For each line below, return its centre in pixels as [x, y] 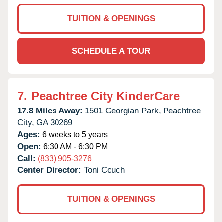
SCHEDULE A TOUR [111, 51]
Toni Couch [104, 170]
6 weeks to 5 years [74, 134]
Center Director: [51, 170]
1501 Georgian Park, [123, 111]
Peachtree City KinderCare [106, 96]
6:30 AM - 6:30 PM [74, 146]
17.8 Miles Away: [50, 111]
